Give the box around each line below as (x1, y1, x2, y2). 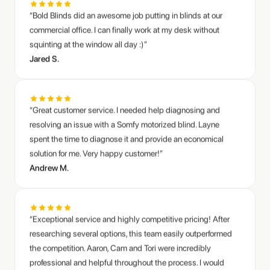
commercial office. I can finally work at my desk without (30, 2, 219, 12)
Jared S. (30, 31, 59, 41)
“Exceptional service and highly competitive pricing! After (30, 191, 230, 201)
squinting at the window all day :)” (30, 16, 147, 27)
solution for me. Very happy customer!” (30, 125, 163, 136)
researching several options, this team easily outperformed (30, 206, 232, 216)
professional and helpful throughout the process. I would (30, 234, 224, 245)
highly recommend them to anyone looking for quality (30, 249, 213, 259)
